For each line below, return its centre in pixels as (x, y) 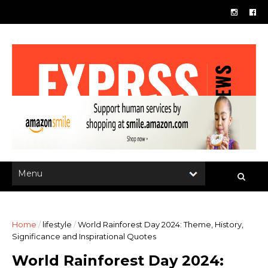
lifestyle (57, 224)
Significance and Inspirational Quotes (84, 236)
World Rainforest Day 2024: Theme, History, (161, 224)
